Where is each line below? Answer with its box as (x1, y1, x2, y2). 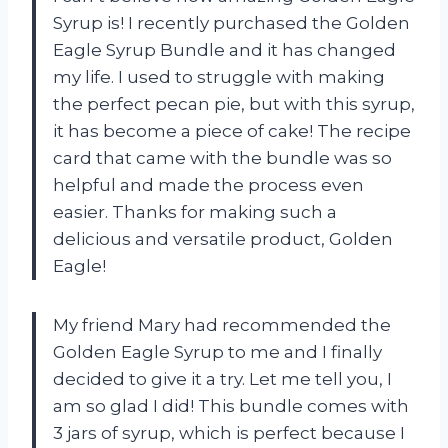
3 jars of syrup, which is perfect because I (53, 423, 405, 444)
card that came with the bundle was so (53, 148, 392, 169)
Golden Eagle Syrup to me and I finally (53, 342, 382, 363)
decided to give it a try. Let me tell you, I (53, 369, 392, 390)
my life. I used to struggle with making (53, 67, 385, 88)
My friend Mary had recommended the (53, 315, 391, 336)
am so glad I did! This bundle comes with (53, 396, 409, 417)
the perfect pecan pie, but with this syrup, (53, 94, 415, 115)
